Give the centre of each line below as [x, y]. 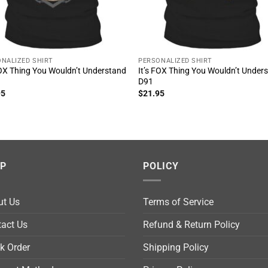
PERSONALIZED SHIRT [176, 60]
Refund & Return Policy [191, 225]
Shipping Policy [176, 248]
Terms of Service [178, 202]
